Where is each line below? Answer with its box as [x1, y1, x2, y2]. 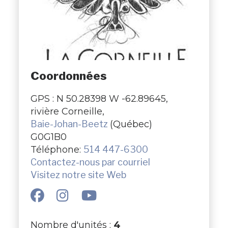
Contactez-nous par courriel [30, 156, 150, 167]
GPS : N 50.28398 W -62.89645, [30, 93, 168, 104]
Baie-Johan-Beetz [30, 118, 110, 129]
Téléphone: [30, 144, 83, 155]
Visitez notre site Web [30, 169, 126, 180]
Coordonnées [30, 69, 107, 83]
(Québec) [109, 118, 152, 129]
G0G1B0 [30, 131, 67, 142]
